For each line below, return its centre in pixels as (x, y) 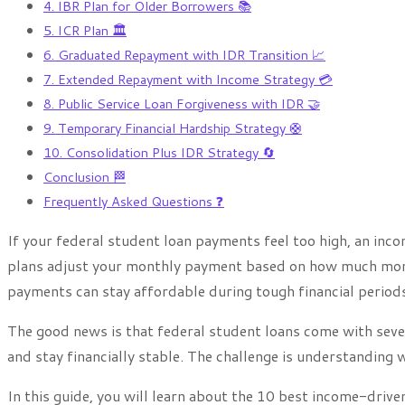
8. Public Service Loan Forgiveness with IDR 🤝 (182, 104)
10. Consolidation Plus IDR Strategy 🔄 (159, 153)
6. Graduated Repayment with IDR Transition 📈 (184, 55)
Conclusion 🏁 (85, 177)
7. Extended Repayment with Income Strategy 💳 (188, 80)
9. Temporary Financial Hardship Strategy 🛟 (173, 128)
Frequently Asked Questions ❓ (134, 202)
